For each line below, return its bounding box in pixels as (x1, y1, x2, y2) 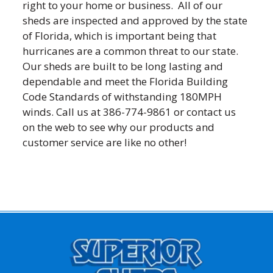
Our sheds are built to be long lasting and (23, 59, 224, 73)
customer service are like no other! (23, 135, 187, 149)
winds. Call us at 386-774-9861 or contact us (23, 105, 236, 119)
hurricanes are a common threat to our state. (23, 44, 239, 58)
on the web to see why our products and (23, 120, 215, 134)
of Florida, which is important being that (23, 29, 217, 43)
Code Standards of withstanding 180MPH (23, 90, 222, 104)
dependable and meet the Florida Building (23, 74, 229, 88)
